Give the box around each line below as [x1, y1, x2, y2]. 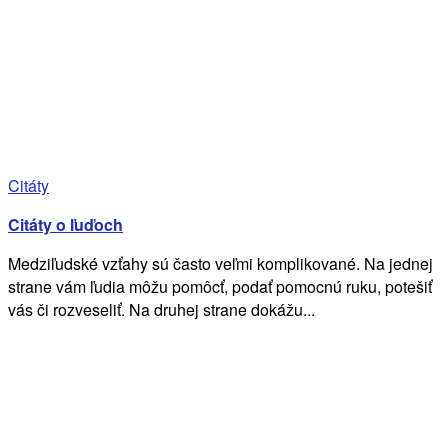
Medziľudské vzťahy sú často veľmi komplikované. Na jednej [8, 251, 433, 275]
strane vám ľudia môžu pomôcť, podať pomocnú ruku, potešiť [8, 274, 432, 298]
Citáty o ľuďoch [8, 212, 123, 236]
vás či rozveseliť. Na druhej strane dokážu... [8, 297, 315, 321]
